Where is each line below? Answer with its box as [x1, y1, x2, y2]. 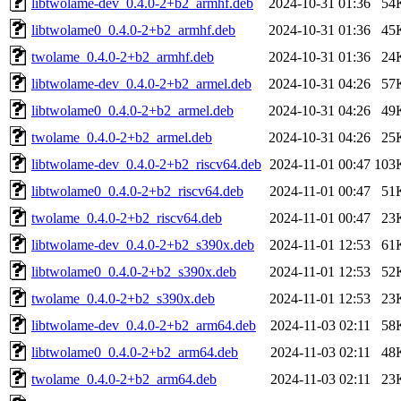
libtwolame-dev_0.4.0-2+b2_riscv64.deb [31, 156, 261, 172]
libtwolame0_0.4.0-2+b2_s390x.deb [31, 263, 236, 279]
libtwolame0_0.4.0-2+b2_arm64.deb [31, 344, 238, 360]
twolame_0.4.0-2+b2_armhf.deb [31, 48, 214, 64]
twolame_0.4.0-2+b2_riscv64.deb [31, 209, 222, 226]
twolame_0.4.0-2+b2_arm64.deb [31, 371, 217, 387]
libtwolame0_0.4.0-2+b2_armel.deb [31, 102, 234, 118]
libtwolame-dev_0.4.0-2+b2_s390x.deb [31, 236, 254, 252]
